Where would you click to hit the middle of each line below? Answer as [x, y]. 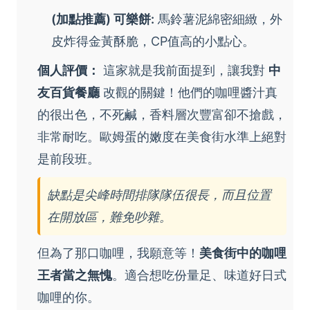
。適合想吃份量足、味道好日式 [199, 275]
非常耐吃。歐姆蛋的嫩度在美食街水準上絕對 [162, 137]
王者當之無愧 [75, 275]
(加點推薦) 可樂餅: [103, 19]
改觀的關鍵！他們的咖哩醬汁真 [189, 93]
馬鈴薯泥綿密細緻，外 [218, 19]
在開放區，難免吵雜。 [109, 217]
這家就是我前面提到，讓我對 [184, 71]
